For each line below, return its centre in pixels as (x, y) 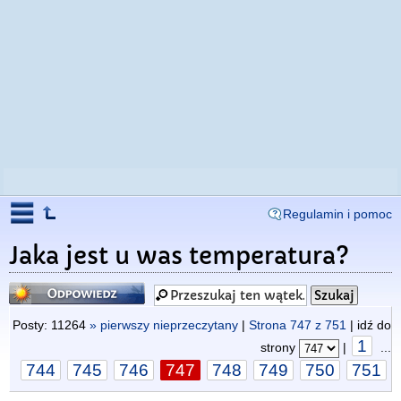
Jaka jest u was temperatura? (179, 256)
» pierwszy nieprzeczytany (164, 325)
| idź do (369, 325)
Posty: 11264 (51, 325)
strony (280, 347)
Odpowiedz (45, 287)
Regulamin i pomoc (337, 214)
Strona (269, 325)
